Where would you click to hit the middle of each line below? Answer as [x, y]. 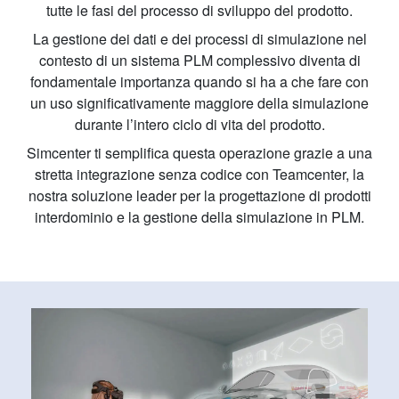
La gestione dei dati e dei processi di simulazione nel [199, 39]
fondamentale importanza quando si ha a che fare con [199, 82]
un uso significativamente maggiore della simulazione [199, 103]
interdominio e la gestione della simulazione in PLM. [199, 217]
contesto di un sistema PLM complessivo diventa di [199, 61]
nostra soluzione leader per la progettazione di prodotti [199, 196]
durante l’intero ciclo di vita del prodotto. [199, 125]
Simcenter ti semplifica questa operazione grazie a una [199, 153]
